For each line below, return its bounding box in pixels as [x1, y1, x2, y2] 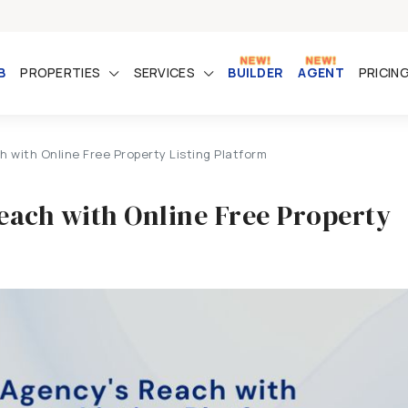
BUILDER [228, 64, 284, 81]
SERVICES [133, 64, 195, 81]
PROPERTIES [20, 64, 101, 81]
